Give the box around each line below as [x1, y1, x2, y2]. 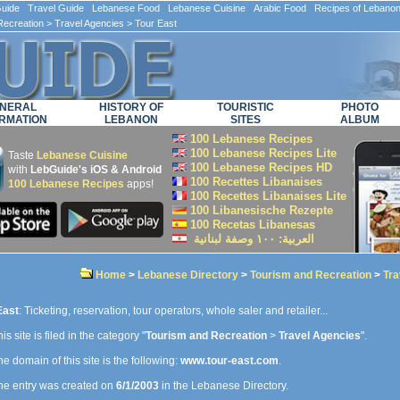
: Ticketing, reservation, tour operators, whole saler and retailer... [19, 304, 328, 317]
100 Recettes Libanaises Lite [187, 189, 346, 203]
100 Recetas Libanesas [187, 218, 315, 231]
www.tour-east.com [180, 354, 279, 367]
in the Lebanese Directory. [159, 379, 288, 392]
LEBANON [104, 113, 158, 126]
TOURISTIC [217, 101, 274, 113]
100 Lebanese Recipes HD [187, 161, 332, 174]
